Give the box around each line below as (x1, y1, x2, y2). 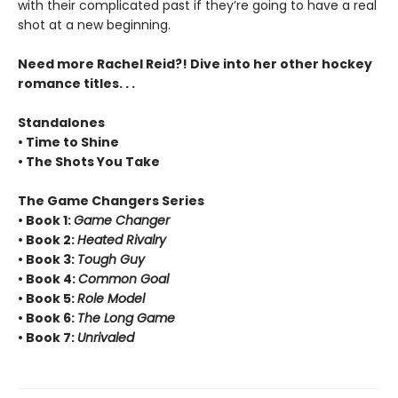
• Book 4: (18, 270, 78, 289)
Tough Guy (77, 251, 145, 269)
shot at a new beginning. (18, 16, 171, 35)
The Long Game (77, 309, 175, 328)
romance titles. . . (18, 75, 138, 93)
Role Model (77, 290, 145, 308)
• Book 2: (18, 231, 77, 250)
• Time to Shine (18, 133, 119, 152)
